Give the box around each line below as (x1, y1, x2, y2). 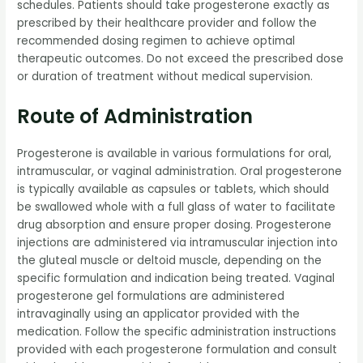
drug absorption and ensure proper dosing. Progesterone (17, 217, 332, 233)
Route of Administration (17, 103, 254, 130)
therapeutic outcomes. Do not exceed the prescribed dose (17, 51, 344, 67)
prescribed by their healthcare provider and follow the (17, 15, 318, 32)
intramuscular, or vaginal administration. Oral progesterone (17, 164, 343, 180)
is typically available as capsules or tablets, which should (17, 181, 330, 198)
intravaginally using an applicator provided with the (17, 306, 301, 322)
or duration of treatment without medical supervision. (17, 69, 314, 85)
